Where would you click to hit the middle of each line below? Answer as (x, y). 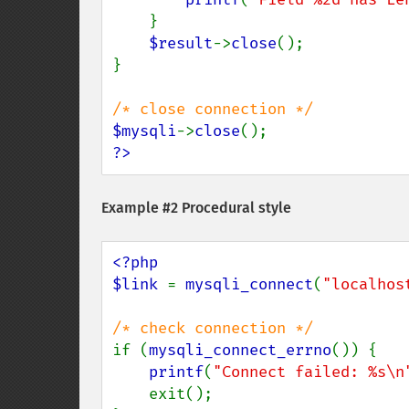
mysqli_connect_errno (240, 350)
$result (181, 43)
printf (176, 372)
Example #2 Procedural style (196, 208)
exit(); (131, 394)
